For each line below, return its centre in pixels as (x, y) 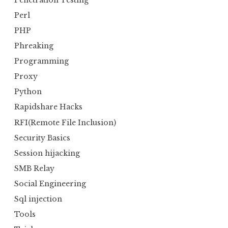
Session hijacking (47, 153)
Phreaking (34, 46)
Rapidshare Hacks (48, 107)
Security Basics (42, 138)
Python (28, 92)
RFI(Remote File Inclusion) (65, 122)
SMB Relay (34, 168)
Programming (41, 61)
